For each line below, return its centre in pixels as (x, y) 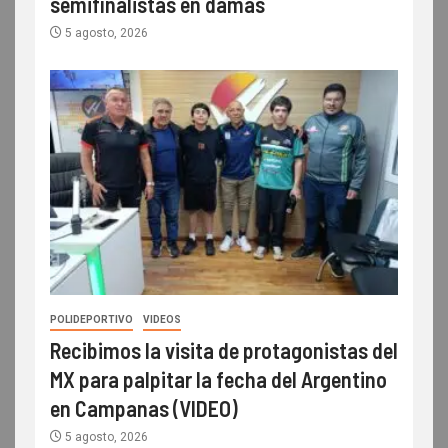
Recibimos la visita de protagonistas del (224, 349)
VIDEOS (162, 319)
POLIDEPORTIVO (91, 319)
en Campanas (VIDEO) (144, 407)
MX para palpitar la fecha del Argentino (218, 378)
